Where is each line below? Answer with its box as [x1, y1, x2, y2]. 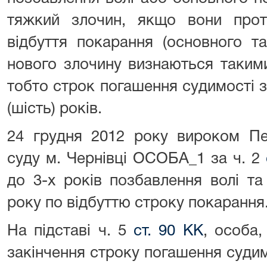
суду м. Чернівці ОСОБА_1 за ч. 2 [7, 152, 266, 166]
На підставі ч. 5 [7, 224, 134, 238]
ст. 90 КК [133, 224, 203, 238]
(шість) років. [7, 102, 102, 116]
